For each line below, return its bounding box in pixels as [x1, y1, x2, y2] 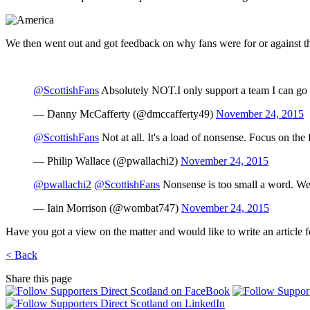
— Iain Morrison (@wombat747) [33, 201, 181, 214]
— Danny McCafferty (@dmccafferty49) [33, 107, 216, 120]
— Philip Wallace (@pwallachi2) [33, 154, 181, 167]
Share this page [6, 272, 72, 284]
